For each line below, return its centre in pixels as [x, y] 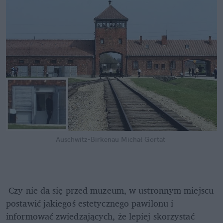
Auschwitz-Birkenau [87, 139]
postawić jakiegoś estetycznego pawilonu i [90, 203]
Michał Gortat [143, 139]
